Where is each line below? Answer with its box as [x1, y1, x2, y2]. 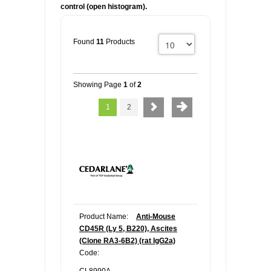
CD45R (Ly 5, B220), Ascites [79, 224, 177, 233]
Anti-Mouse [136, 212, 175, 221]
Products [104, 38, 135, 47]
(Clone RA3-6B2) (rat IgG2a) [79, 237, 175, 246]
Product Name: [79, 212, 128, 221]
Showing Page [73, 80, 123, 90]
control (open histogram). [60, 2, 147, 11]
